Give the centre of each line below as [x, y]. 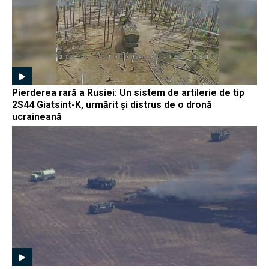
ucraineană [37, 117]
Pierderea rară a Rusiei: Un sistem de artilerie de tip [128, 93]
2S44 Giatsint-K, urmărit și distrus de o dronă [112, 105]
